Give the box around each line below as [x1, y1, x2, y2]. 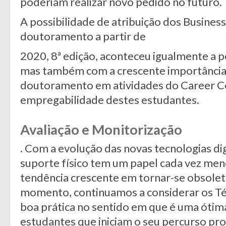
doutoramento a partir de [20, 29, 146, 43]
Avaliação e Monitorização [20, 121, 182, 138]
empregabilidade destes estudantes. [20, 93, 199, 106]
